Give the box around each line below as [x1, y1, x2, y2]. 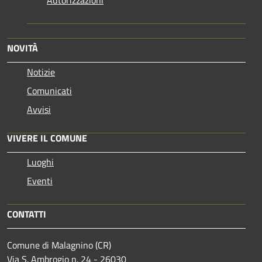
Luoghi [27, 154, 54, 169]
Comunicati [27, 83, 72, 98]
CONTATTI [7, 206, 46, 221]
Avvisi [27, 102, 51, 116]
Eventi [27, 173, 53, 188]
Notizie [27, 64, 55, 79]
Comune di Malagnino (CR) [7, 237, 111, 252]
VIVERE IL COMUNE [7, 130, 87, 145]
